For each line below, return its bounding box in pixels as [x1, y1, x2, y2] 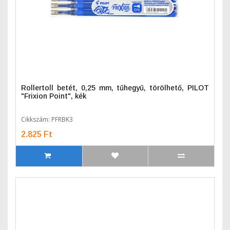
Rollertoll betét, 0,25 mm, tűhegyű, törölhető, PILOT [21, 84, 209, 92]
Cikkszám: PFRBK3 [21, 115, 73, 124]
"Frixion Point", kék [21, 92, 86, 100]
